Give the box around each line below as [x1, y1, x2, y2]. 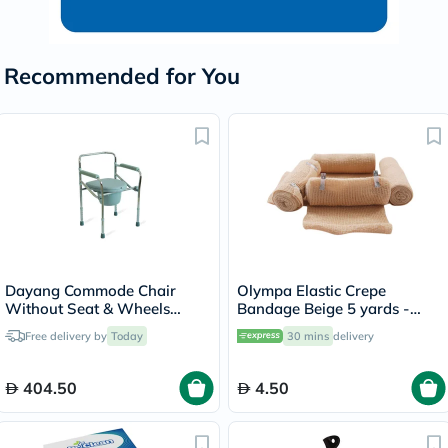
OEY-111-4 [237, 317, 316, 336]
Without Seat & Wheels [5, 299, 170, 318]
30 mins [287, 329, 329, 343]
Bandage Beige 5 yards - [237, 299, 410, 318]
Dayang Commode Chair [5, 281, 176, 300]
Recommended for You [4, 62, 240, 90]
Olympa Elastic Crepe [237, 281, 386, 300]
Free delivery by [25, 329, 107, 343]
